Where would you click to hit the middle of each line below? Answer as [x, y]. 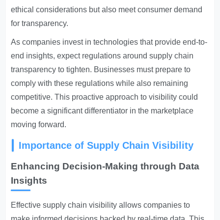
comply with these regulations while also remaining [100, 83]
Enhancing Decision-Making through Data [105, 166]
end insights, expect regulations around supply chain [102, 56]
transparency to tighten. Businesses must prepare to [101, 69]
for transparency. [40, 23]
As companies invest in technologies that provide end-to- [109, 42]
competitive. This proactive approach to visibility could [105, 97]
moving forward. [39, 124]
